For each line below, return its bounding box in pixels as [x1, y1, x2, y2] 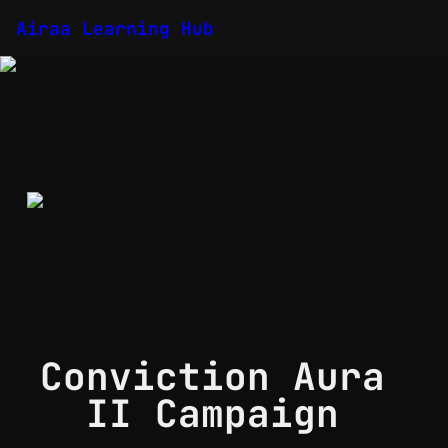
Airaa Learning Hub [16, 16, 214, 40]
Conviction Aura [40, 352, 385, 401]
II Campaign [86, 389, 362, 438]
